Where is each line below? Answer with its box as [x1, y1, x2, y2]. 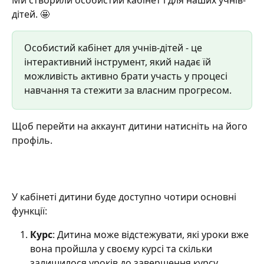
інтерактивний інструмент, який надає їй [24, 55, 213, 69]
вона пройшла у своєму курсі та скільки [30, 242, 214, 256]
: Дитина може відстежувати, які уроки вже [52, 228, 251, 242]
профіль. [12, 134, 52, 147]
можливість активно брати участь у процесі [24, 70, 230, 83]
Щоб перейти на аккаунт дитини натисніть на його [12, 120, 250, 133]
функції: [12, 204, 47, 218]
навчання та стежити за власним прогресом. [24, 84, 232, 97]
